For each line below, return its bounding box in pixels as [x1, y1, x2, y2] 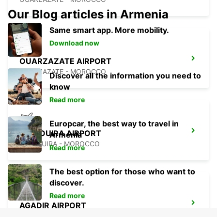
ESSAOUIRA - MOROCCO [19, 139, 100, 148]
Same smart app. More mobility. [49, 25, 169, 35]
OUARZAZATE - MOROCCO [19, 67, 106, 76]
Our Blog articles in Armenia [8, 7, 169, 22]
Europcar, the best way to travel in [49, 119, 179, 129]
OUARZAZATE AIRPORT [19, 56, 111, 66]
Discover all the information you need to [49, 71, 201, 81]
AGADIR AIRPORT [19, 201, 86, 211]
